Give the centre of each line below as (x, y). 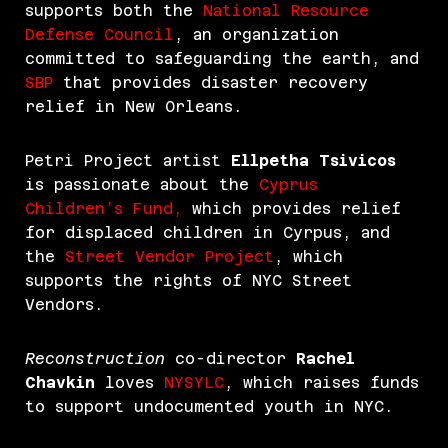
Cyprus (288, 185)
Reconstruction (95, 359)
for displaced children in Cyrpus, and (207, 233)
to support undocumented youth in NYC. (209, 407)
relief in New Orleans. (138, 107)
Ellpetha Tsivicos (313, 161)
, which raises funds (321, 383)
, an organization (256, 35)
